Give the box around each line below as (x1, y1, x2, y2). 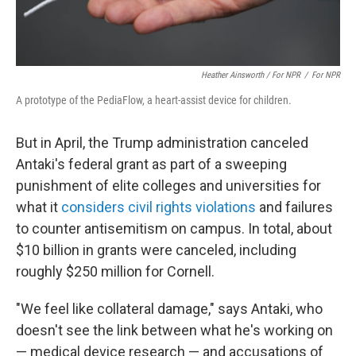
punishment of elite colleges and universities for (16, 177, 321, 194)
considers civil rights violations (61, 199, 256, 215)
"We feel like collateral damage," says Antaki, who (16, 300, 323, 317)
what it (16, 199, 61, 215)
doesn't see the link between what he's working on (16, 322, 333, 339)
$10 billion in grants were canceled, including (16, 242, 296, 258)
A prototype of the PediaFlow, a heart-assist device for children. (16, 94, 292, 106)
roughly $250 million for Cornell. (16, 263, 215, 280)
